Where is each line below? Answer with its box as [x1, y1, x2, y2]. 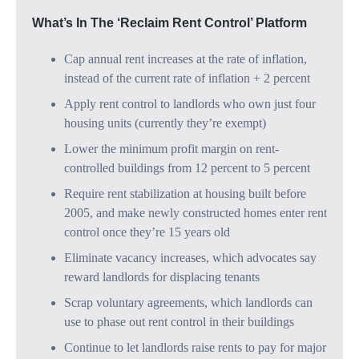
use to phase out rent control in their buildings [64, 315, 294, 329]
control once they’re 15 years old [64, 225, 230, 240]
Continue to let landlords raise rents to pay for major [64, 341, 326, 355]
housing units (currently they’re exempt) [64, 116, 266, 131]
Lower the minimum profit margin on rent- [64, 142, 279, 156]
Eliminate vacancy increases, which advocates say [64, 251, 317, 265]
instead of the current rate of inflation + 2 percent [64, 71, 310, 86]
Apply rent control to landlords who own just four [64, 97, 316, 111]
